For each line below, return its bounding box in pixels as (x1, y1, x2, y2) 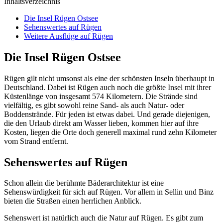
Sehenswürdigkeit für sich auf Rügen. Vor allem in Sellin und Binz (4, 188, 214, 197)
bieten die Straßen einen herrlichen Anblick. (4, 197, 141, 206)
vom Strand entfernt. (4, 136, 68, 145)
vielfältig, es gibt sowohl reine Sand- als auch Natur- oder (4, 101, 184, 110)
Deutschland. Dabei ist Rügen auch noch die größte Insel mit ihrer (4, 83, 211, 92)
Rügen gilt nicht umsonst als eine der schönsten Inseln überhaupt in (4, 74, 215, 83)
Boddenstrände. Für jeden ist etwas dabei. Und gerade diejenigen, (4, 110, 210, 118)
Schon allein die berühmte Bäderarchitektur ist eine (4, 179, 164, 188)
